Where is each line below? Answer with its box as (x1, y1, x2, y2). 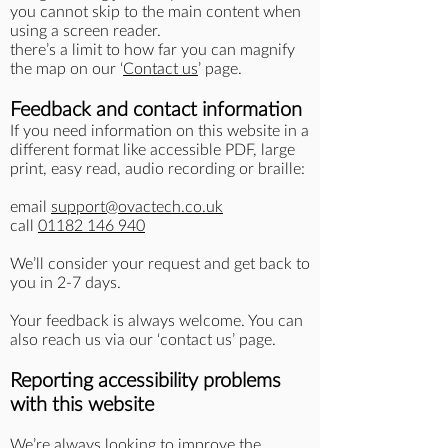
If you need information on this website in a (10, 123, 309, 139)
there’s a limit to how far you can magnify (10, 42, 295, 58)
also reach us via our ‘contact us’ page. (10, 332, 276, 348)
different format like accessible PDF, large (10, 142, 295, 158)
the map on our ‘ (10, 61, 123, 77)
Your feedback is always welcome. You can (10, 313, 303, 329)
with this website (10, 395, 159, 415)
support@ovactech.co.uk (51, 199, 223, 215)
